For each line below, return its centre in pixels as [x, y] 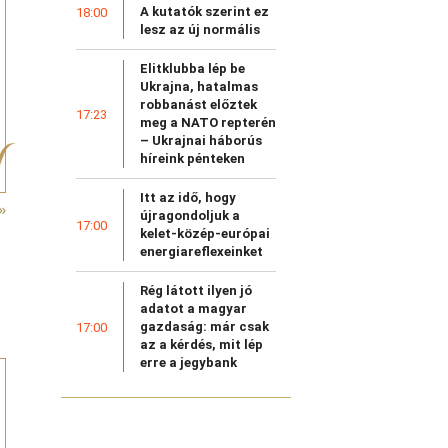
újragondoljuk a [190, 216]
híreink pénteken [192, 159]
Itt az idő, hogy [188, 198]
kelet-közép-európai [205, 234]
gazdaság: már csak [204, 327]
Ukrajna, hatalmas [199, 87]
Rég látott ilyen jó [196, 291]
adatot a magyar [193, 309]
